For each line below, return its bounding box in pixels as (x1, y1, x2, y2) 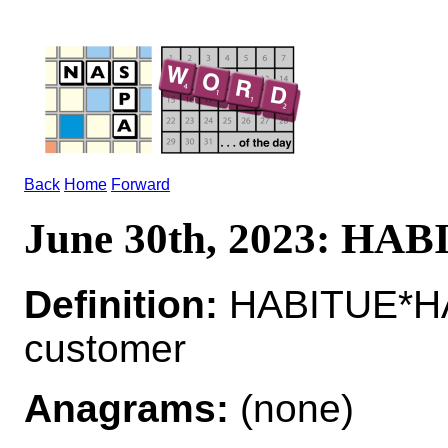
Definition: (24, 282, 218, 326)
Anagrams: (24, 386, 229, 430)
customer (24, 326, 186, 370)
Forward (111, 176, 170, 193)
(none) (229, 386, 354, 430)
